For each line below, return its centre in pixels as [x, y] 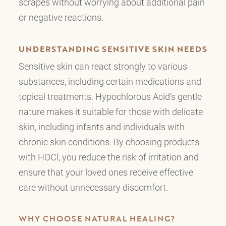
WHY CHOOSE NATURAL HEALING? [97, 219]
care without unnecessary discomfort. [93, 187]
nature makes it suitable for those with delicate [110, 111]
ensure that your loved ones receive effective [106, 172]
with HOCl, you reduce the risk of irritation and [108, 157]
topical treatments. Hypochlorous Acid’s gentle [110, 96]
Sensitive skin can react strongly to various [103, 66]
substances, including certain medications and [110, 81]
